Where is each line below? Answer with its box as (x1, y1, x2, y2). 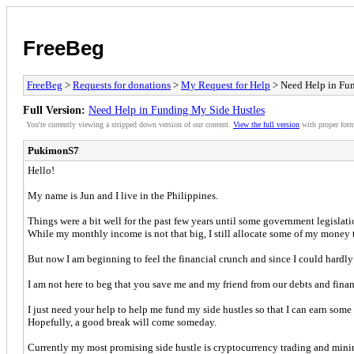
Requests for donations (73, 78, 171, 91)
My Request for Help (181, 78, 270, 91)
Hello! (28, 164, 55, 176)
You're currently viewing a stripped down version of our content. (26, 119, 233, 129)
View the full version (233, 119, 299, 129)
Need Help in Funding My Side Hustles (88, 103, 265, 116)
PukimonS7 (28, 144, 79, 156)
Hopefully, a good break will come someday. (28, 315, 217, 328)
